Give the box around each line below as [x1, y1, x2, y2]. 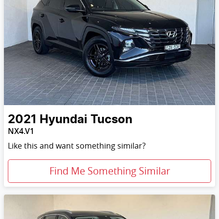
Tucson [90, 114, 132, 126]
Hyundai [40, 114, 88, 126]
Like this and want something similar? [8, 140, 146, 152]
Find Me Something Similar [49, 164, 170, 178]
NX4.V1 [8, 126, 34, 137]
